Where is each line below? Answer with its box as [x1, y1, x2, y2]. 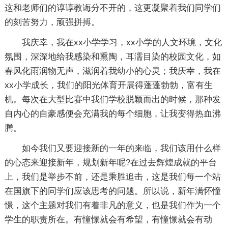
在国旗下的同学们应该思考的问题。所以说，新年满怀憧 [4, 186, 221, 196]
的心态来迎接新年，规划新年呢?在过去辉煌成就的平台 [4, 158, 217, 167]
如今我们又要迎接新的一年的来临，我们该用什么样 [21, 144, 221, 153]
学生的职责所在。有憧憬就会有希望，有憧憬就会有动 [4, 215, 212, 224]
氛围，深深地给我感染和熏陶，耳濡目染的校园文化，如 [4, 52, 221, 62]
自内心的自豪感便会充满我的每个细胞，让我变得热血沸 [4, 109, 221, 119]
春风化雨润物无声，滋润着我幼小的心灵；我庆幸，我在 [4, 66, 221, 76]
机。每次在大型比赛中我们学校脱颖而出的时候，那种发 [4, 95, 221, 104]
